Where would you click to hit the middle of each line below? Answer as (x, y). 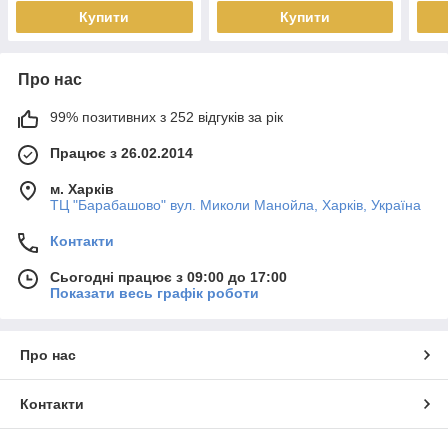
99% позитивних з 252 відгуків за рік (166, 117)
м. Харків (82, 189)
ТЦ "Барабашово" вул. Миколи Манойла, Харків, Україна (235, 205)
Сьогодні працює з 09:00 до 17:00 (168, 277)
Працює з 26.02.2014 (121, 153)
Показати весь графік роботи (154, 293)
